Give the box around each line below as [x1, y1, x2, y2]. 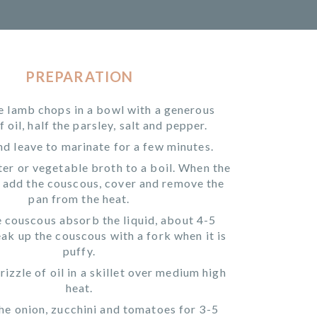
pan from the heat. [28, 191, 130, 205]
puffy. [63, 243, 96, 258]
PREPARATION [25, 67, 134, 85]
